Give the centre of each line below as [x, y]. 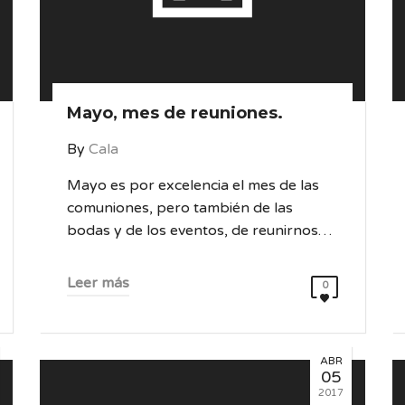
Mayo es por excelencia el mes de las [193, 185]
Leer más [98, 283]
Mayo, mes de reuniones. [175, 113]
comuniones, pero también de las [180, 208]
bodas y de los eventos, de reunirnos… [199, 231]
